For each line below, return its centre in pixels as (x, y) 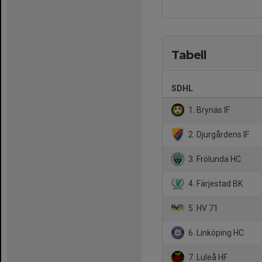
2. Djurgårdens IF (218, 134)
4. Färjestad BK (215, 183)
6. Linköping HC (216, 232)
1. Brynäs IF (208, 110)
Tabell (189, 55)
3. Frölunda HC (214, 159)
